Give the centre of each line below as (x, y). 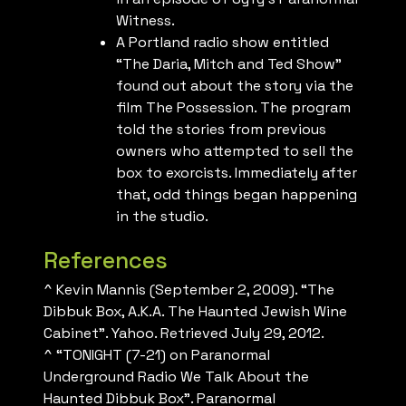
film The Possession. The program (233, 108)
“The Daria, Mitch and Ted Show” (229, 64)
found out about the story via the (235, 86)
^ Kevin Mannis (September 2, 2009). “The (189, 290)
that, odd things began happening (237, 195)
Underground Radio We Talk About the (176, 377)
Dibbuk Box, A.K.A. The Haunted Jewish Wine (195, 312)
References (106, 261)
